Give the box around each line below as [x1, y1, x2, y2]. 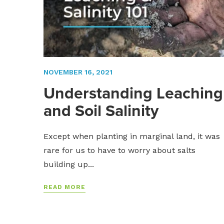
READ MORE [43, 183, 85, 190]
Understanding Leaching [43, 80, 223, 105]
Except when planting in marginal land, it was [43, 131, 220, 141]
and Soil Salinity [43, 98, 158, 122]
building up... [43, 159, 94, 169]
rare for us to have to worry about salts [43, 145, 195, 155]
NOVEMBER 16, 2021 [43, 67, 112, 76]
